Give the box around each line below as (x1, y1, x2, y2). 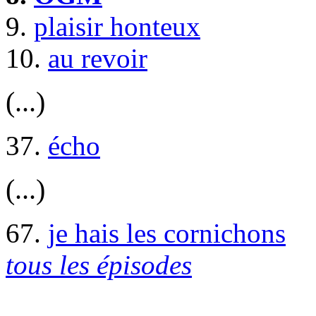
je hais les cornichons (48, 217, 286, 248)
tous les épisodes (6, 249, 192, 280)
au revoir (48, 42, 147, 73)
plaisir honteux (34, 11, 200, 42)
